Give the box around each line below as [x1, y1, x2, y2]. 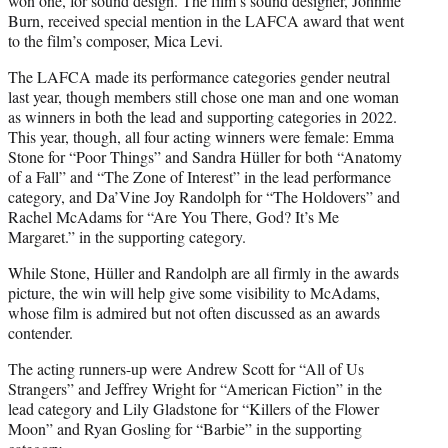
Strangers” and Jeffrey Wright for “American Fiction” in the [8, 377, 382, 399]
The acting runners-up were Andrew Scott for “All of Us [8, 357, 364, 379]
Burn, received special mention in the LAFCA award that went [8, 9, 404, 31]
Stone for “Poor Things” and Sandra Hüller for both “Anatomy [8, 145, 402, 167]
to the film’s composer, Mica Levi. [8, 29, 223, 51]
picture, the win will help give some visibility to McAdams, [8, 281, 380, 303]
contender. [8, 321, 73, 343]
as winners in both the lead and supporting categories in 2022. [8, 105, 397, 127]
